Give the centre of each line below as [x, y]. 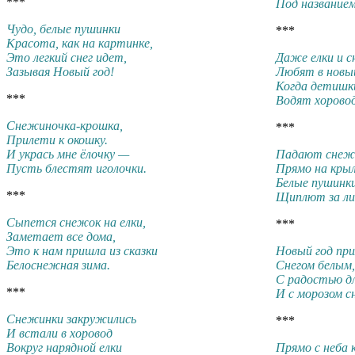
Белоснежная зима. [58, 265]
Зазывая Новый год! [60, 71]
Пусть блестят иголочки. [76, 168]
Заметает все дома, [61, 236]
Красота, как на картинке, [80, 43]
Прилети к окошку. [57, 139]
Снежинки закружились [71, 319]
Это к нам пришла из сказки [82, 250]
